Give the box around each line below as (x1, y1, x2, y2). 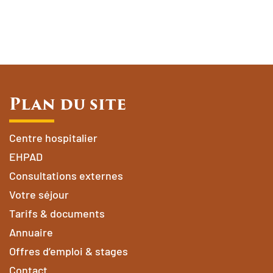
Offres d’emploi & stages (9, 244, 128, 258)
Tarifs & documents (9, 207, 105, 221)
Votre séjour (9, 188, 69, 202)
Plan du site (9, 92, 126, 117)
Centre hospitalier (9, 131, 97, 145)
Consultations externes (9, 169, 123, 183)
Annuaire (9, 225, 53, 239)
